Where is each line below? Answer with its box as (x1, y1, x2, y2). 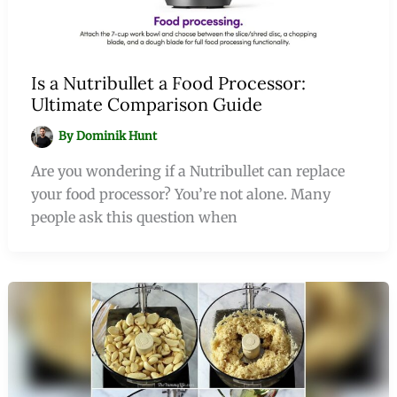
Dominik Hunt (76, 128, 158, 144)
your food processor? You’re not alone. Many (30, 185, 331, 204)
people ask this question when (30, 208, 237, 227)
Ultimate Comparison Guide (30, 93, 262, 116)
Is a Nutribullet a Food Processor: (30, 72, 306, 95)
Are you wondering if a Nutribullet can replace (30, 162, 345, 181)
